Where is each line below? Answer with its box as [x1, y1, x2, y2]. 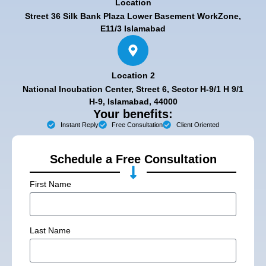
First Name [30, 179, 71, 189]
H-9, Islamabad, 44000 [88, 96, 178, 106]
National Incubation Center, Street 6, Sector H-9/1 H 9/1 [23, 84, 243, 94]
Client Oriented [176, 121, 219, 128]
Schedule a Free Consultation [49, 152, 217, 166]
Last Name [30, 225, 71, 235]
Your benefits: [93, 107, 173, 121]
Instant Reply [60, 121, 99, 128]
